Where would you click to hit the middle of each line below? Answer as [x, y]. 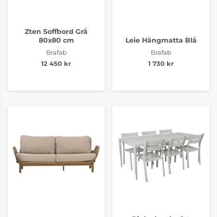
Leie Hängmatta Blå [161, 40]
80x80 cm [56, 40]
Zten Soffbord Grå [56, 31]
